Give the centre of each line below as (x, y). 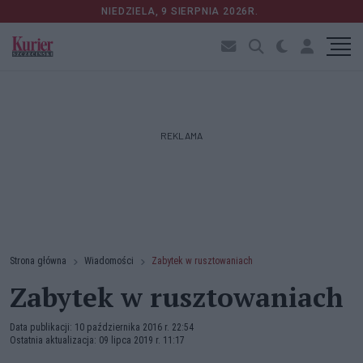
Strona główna (38, 261)
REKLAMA (181, 135)
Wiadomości (109, 261)
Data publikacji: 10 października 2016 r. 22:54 (102, 327)
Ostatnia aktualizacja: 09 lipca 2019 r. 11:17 (97, 340)
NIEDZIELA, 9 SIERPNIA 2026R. (181, 11)
